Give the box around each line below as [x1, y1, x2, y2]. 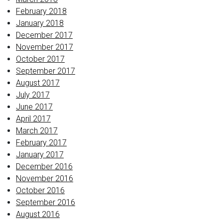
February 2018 [16, 6, 67, 16]
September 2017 [16, 66, 75, 76]
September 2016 [16, 198, 75, 207]
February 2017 [16, 138, 67, 147]
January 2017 [16, 150, 64, 159]
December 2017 [16, 30, 73, 40]
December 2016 [16, 162, 73, 171]
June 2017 [16, 102, 53, 111]
